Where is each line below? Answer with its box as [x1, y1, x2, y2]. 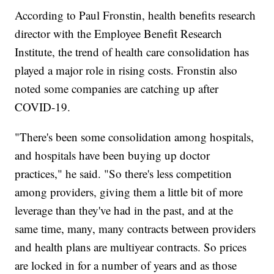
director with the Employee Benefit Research [15, 25, 223, 41]
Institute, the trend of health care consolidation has [15, 43, 250, 59]
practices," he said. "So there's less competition [15, 165, 232, 181]
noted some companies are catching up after [15, 80, 219, 96]
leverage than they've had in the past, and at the [15, 202, 234, 218]
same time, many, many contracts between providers [15, 220, 256, 236]
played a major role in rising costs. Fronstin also [15, 62, 238, 78]
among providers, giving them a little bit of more [15, 183, 243, 199]
